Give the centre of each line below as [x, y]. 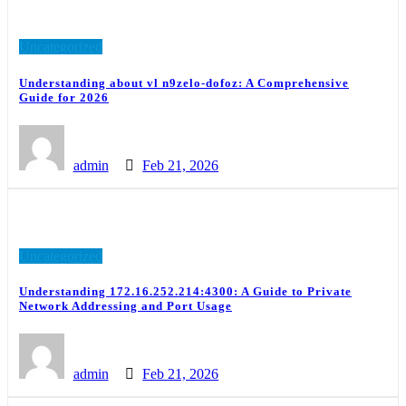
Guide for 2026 [64, 97]
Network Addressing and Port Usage [126, 305]
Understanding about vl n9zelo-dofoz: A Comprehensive [184, 82]
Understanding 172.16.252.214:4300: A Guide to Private [185, 291]
